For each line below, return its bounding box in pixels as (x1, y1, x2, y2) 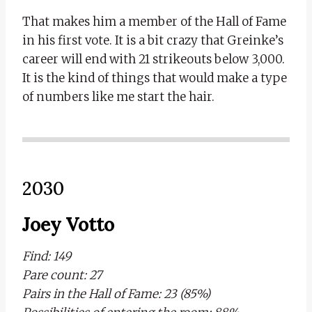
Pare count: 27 (22, 267, 102, 283)
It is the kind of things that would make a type (22, 70, 287, 86)
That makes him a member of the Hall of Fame (22, 13, 286, 29)
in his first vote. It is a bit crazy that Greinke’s (22, 32, 283, 48)
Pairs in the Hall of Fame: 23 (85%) (22, 286, 210, 302)
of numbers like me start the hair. (22, 88, 214, 104)
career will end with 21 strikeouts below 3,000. (22, 51, 285, 67)
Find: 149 (22, 248, 71, 264)
